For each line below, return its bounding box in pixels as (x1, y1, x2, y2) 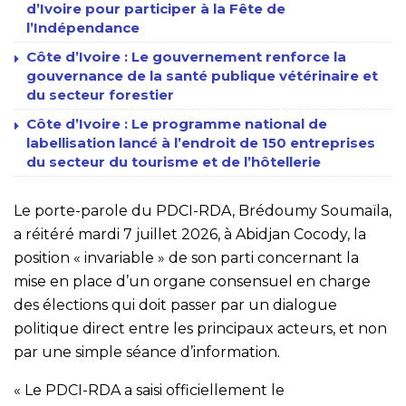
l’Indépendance (26, 18, 140, 36)
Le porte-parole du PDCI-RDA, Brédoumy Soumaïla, (14, 201, 391, 219)
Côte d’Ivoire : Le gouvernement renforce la (26, 47, 346, 65)
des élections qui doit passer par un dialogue (14, 295, 337, 314)
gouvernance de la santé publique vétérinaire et (26, 66, 378, 84)
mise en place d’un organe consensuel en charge (14, 272, 371, 290)
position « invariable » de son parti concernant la (14, 248, 359, 266)
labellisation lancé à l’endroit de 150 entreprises (26, 133, 375, 151)
